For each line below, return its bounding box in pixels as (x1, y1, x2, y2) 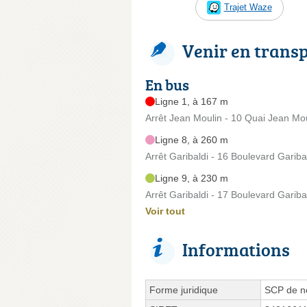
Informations (182, 236, 290, 262)
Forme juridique (149, 284, 218, 295)
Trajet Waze (223, 1, 272, 12)
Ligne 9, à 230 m (155, 172, 228, 184)
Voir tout (145, 205, 185, 217)
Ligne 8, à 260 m (155, 134, 228, 145)
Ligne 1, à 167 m (155, 95, 228, 107)
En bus (145, 73, 189, 95)
